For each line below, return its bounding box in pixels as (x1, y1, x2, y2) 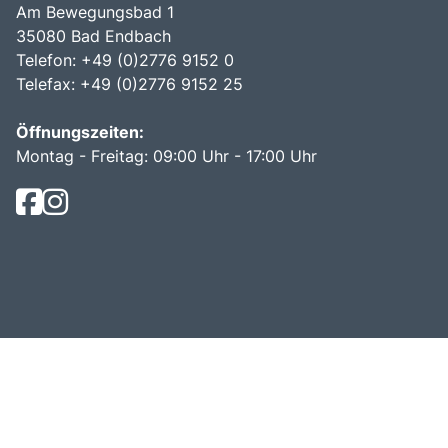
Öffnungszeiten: (16, 122, 144, 143)
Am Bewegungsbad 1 (16, 2, 174, 23)
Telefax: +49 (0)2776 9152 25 (16, 74, 243, 95)
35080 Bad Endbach (16, 26, 171, 47)
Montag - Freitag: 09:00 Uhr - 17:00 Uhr (16, 146, 317, 167)
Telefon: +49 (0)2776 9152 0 (16, 50, 234, 71)
